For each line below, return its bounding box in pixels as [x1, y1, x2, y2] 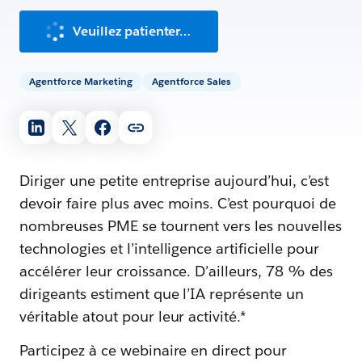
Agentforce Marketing [29, 74, 133, 88]
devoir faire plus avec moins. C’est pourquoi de [19, 194, 336, 213]
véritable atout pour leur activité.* [19, 307, 246, 326]
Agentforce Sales [152, 74, 231, 88]
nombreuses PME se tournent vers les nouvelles [19, 217, 343, 235]
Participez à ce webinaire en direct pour [19, 341, 288, 360]
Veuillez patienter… [73, 23, 192, 40]
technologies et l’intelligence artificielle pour [19, 239, 319, 258]
